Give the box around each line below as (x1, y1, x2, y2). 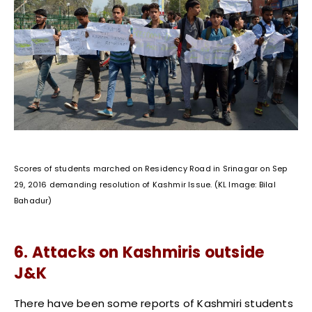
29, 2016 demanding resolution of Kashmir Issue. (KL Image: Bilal (14, 179, 276, 191)
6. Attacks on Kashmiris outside (14, 242, 265, 264)
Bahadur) (14, 195, 52, 207)
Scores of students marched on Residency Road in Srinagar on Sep (14, 163, 288, 175)
